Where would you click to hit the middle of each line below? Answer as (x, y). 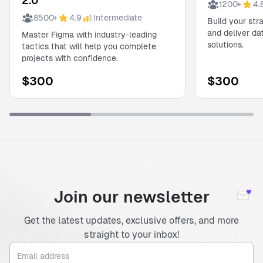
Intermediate (118, 18)
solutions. (225, 45)
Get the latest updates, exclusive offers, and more (131, 221)
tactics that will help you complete (89, 47)
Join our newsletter (131, 197)
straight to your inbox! (131, 235)
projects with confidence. (70, 58)
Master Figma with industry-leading (89, 35)
